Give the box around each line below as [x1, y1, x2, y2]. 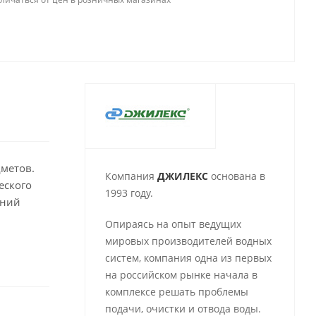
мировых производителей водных [104, 234, 272, 248]
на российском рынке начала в [104, 268, 257, 281]
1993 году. [104, 186, 153, 200]
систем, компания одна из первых [104, 251, 272, 265]
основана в [207, 169, 265, 183]
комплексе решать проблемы [104, 285, 248, 298]
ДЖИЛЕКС [157, 169, 208, 183]
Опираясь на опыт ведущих [104, 217, 241, 231]
